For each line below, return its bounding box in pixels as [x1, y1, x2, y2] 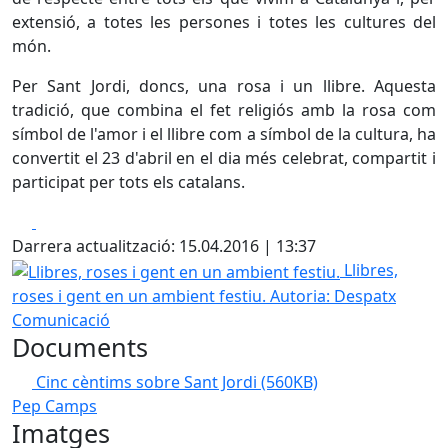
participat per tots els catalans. [12, 171, 245, 193]
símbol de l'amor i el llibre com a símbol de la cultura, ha [12, 123, 436, 145]
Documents [12, 329, 148, 364]
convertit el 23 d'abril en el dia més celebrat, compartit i [12, 147, 436, 169]
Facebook [35, 210, 108, 232]
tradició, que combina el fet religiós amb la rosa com [12, 99, 436, 121]
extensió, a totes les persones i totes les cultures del [12, 11, 436, 33]
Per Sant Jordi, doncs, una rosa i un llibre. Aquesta [12, 75, 436, 97]
